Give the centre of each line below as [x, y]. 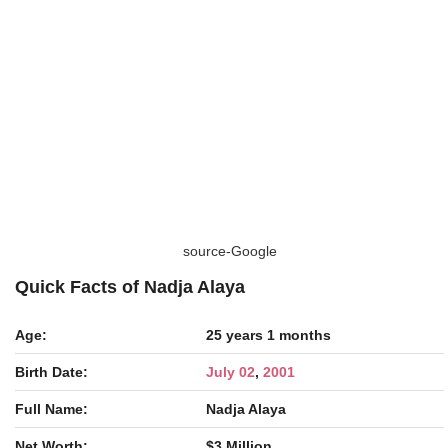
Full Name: [51, 409]
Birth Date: [51, 372]
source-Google [229, 251]
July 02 [230, 372]
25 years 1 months [268, 335]
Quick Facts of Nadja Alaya [130, 287]
